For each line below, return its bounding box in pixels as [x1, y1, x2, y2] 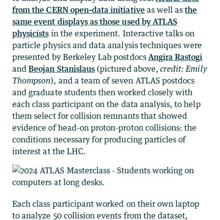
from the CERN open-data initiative [12, 5, 145, 15]
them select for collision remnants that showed [12, 111, 188, 121]
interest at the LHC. [12, 146, 86, 157]
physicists [12, 28, 49, 39]
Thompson [12, 76, 51, 86]
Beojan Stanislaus [28, 64, 95, 74]
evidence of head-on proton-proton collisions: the [12, 123, 197, 133]
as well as [144, 5, 185, 15]
